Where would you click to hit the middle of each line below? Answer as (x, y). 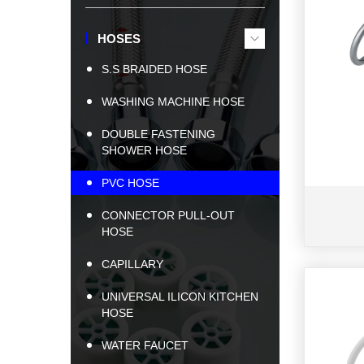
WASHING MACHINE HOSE (173, 102)
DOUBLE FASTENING (158, 134)
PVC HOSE (130, 183)
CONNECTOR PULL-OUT (168, 215)
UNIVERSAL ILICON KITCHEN (180, 297)
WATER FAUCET (145, 345)
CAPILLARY (132, 264)
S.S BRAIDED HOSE (154, 69)
